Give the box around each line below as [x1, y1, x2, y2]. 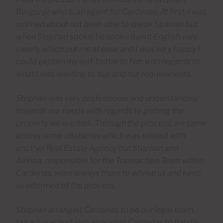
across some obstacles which [16, 130, 125, 140]
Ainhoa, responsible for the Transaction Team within [16, 155, 205, 165]
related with [140, 130, 186, 140]
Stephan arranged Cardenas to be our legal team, [16, 205, 195, 215]
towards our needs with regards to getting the [16, 106, 184, 115]
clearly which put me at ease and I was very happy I [16, 44, 200, 54]
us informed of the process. [16, 180, 115, 190]
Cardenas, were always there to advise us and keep [16, 168, 201, 178]
